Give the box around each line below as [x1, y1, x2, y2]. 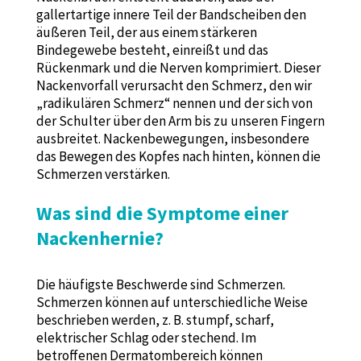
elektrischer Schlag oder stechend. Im [35, 329, 256, 347]
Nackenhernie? [35, 226, 164, 251]
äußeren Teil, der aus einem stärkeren [35, 23, 257, 42]
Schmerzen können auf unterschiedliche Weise [35, 293, 308, 312]
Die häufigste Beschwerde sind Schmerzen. [35, 276, 285, 294]
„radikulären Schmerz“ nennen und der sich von [35, 94, 313, 113]
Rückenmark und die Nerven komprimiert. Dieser [35, 59, 321, 77]
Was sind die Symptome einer [35, 201, 288, 226]
